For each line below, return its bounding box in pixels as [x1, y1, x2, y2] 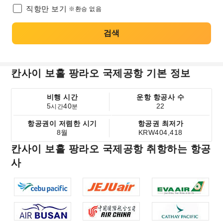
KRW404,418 [138, 128, 183, 136]
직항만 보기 [26, 4, 67, 13]
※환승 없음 [69, 5, 102, 12]
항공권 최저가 [137, 119, 184, 127]
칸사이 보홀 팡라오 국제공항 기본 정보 [11, 68, 191, 79]
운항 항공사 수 [136, 93, 185, 101]
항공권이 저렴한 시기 [27, 119, 97, 127]
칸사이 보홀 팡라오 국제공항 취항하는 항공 [11, 143, 211, 154]
